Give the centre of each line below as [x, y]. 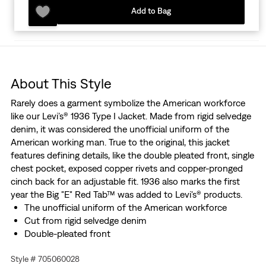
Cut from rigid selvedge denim [85, 221]
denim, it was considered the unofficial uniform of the [120, 129]
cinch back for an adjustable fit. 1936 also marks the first [125, 181]
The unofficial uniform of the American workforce [125, 208]
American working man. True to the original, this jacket [120, 142]
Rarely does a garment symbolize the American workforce [128, 103]
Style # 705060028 [45, 259]
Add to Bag [151, 11]
